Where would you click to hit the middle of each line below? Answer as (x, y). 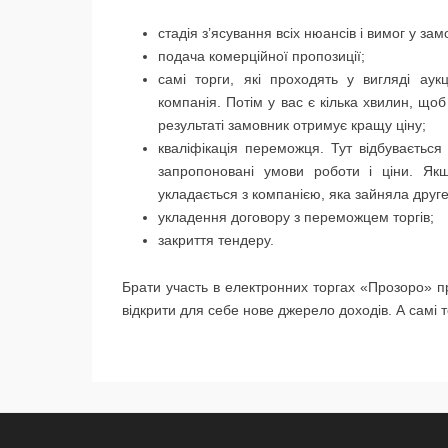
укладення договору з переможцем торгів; (296, 217)
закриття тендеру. (216, 240)
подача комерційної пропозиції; (261, 56)
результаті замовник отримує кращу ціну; (292, 125)
